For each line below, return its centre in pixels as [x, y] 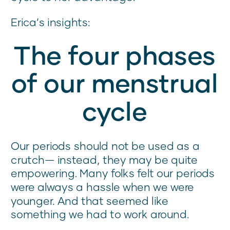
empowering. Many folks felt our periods [113, 173]
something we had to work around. [100, 214]
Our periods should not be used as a [106, 146]
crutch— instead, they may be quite [104, 160]
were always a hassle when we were [103, 187]
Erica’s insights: [51, 22]
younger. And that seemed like [90, 200]
